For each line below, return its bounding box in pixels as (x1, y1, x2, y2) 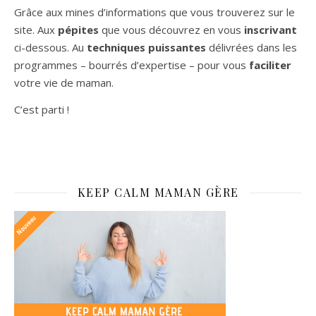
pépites (58, 22, 99, 37)
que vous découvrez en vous (99, 22, 244, 37)
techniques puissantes (87, 39, 206, 54)
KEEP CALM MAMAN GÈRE (77, 184, 239, 200)
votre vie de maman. (14, 75, 114, 90)
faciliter (249, 57, 291, 72)
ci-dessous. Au (14, 39, 87, 54)
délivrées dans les (206, 39, 297, 54)
